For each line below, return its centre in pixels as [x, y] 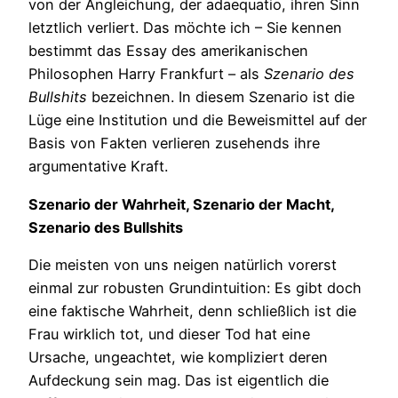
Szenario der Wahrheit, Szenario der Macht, [181, 204]
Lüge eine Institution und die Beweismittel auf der [198, 120]
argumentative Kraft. [98, 167]
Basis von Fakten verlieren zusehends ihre [174, 143]
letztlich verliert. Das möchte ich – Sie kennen [185, 28]
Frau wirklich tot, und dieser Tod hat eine [169, 334]
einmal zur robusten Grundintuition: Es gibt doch [195, 288]
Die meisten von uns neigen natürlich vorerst [183, 265]
